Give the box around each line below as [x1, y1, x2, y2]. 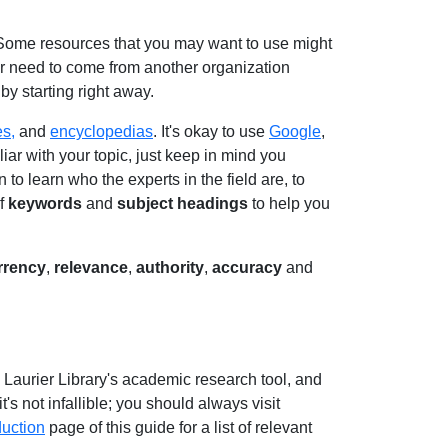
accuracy [212, 259, 286, 276]
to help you [248, 195, 330, 212]
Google [269, 123, 321, 140]
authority [136, 259, 204, 276]
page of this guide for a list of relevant [45, 419, 312, 437]
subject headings [117, 195, 248, 212]
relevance [54, 259, 128, 276]
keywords [8, 195, 86, 212]
